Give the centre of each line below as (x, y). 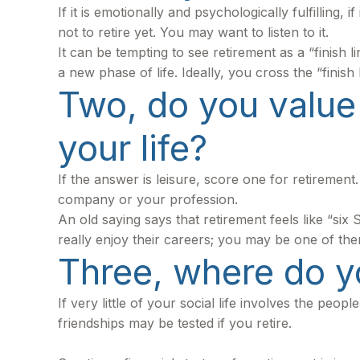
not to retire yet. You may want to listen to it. (193, 32)
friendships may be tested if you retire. (175, 323)
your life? (133, 148)
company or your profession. (148, 199)
